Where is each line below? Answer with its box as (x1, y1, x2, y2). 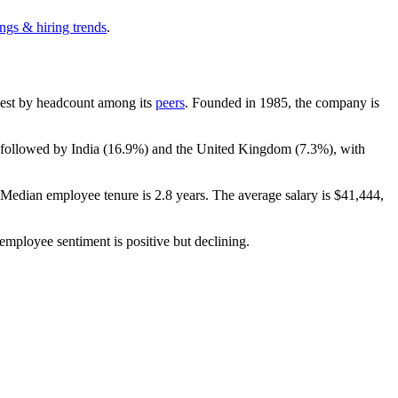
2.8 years (155, 187, 205, 203)
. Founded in (185, 94, 259, 110)
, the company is (288, 94, 379, 110)
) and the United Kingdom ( (144, 140, 299, 156)
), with (329, 140, 365, 156)
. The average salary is (205, 187, 334, 203)
